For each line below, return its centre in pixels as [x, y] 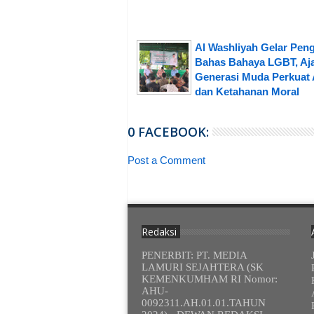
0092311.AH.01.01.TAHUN [203, 302]
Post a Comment [166, 161]
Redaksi [159, 231]
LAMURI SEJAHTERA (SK [202, 267]
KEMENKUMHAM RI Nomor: [209, 279]
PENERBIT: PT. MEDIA [194, 255]
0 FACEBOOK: [168, 132]
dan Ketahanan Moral [247, 92]
